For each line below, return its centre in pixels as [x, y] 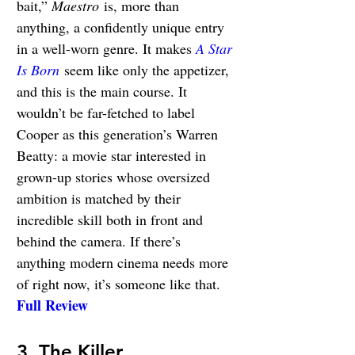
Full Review [52, 305]
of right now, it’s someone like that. [120, 283]
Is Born [38, 69]
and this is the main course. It [104, 91]
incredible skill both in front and [112, 219]
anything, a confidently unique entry [122, 27]
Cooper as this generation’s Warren [119, 134]
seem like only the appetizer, [146, 69]
